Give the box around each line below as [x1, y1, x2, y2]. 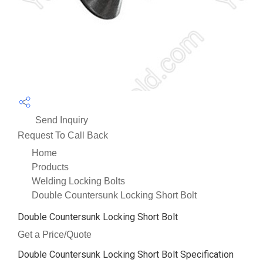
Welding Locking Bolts [32, 176, 125, 186]
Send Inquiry [33, 114, 88, 125]
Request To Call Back [18, 130, 108, 140]
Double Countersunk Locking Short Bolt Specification [18, 248, 234, 260]
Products [32, 161, 69, 172]
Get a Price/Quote [18, 229, 92, 240]
